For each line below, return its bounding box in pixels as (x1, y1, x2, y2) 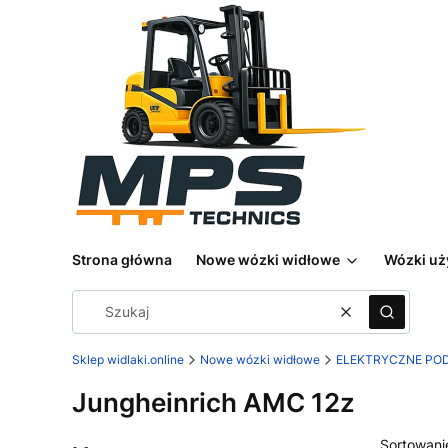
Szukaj (385, 311, 430, 329)
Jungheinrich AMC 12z (72, 386, 355, 418)
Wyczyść (344, 311, 405, 329)
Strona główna (72, 251, 172, 268)
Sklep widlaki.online (72, 352, 184, 367)
